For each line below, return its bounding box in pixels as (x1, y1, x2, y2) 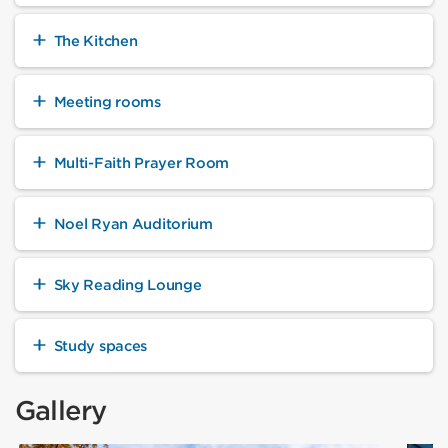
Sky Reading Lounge (53, 275, 202, 293)
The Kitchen (53, 31, 138, 49)
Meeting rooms (53, 92, 161, 110)
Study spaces (53, 336, 148, 354)
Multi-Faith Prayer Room (53, 153, 229, 171)
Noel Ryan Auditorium (53, 214, 213, 232)
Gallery (15, 394, 107, 426)
